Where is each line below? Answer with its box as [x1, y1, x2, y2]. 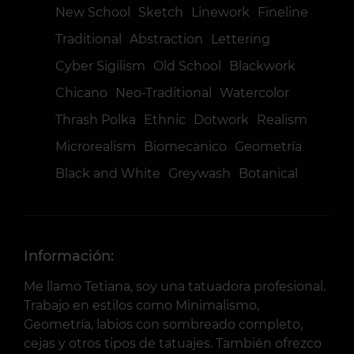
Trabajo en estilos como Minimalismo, [24, 298, 259, 313]
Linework [191, 5, 250, 20]
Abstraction [130, 32, 203, 47]
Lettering [211, 32, 270, 47]
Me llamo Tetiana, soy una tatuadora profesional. [24, 279, 326, 294]
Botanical [239, 166, 298, 181]
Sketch [138, 5, 183, 20]
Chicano [55, 85, 107, 100]
